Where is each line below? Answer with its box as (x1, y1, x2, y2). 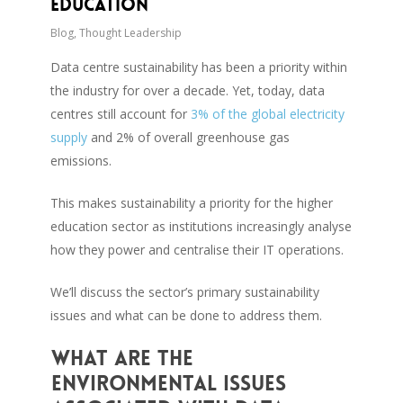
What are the (50, 345, 193, 372)
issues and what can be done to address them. (50, 306, 323, 324)
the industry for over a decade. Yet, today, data (50, 81, 326, 99)
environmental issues (50, 370, 286, 397)
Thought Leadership (79, 24, 183, 40)
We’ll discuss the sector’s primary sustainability (50, 282, 320, 300)
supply (50, 128, 88, 146)
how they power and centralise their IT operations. (50, 240, 345, 258)
